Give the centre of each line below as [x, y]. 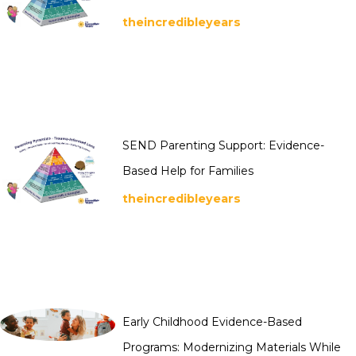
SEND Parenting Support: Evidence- [223, 145]
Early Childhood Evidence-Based [212, 322]
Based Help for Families [188, 170]
